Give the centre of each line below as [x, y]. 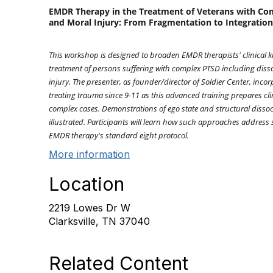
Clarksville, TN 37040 [99, 221]
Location [87, 184]
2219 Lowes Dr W [90, 208]
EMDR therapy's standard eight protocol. [119, 135]
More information [89, 154]
